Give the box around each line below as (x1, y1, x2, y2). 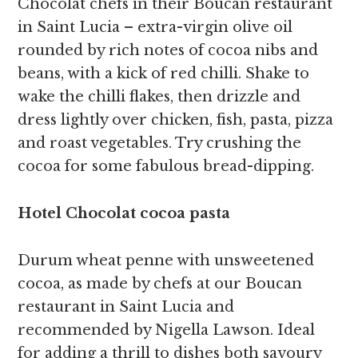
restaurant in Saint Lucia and (18, 298, 235, 316)
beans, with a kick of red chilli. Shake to (18, 65, 310, 83)
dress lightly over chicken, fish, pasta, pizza (18, 111, 334, 129)
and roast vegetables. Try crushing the (18, 134, 302, 153)
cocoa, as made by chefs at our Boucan (18, 275, 303, 293)
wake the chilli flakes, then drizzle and (18, 88, 301, 106)
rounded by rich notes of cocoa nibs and (18, 42, 319, 60)
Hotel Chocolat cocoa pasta (18, 205, 231, 223)
